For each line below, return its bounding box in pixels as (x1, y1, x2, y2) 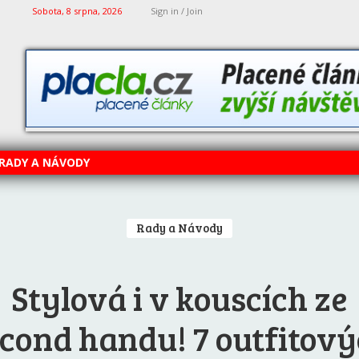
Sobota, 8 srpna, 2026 (32, 5, 122, 17)
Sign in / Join (151, 5, 203, 17)
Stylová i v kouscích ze (11, 275, 348, 321)
